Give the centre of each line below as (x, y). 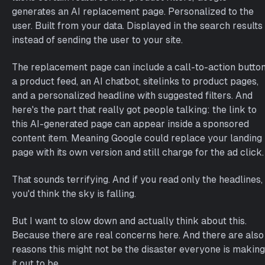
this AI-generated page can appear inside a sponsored (130, 124)
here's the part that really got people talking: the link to (134, 110)
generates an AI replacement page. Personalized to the (133, 12)
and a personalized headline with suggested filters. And (132, 96)
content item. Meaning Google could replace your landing (137, 138)
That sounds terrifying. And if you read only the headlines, (137, 180)
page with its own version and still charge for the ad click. (138, 152)
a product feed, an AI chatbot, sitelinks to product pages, (135, 81)
